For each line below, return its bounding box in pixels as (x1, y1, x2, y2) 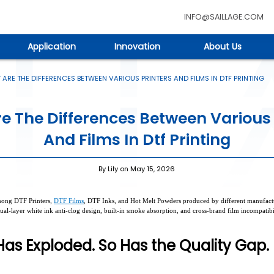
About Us (204, 40, 242, 53)
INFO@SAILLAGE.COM (183, 11, 264, 22)
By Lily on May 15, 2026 (98, 163, 176, 174)
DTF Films (54, 196, 84, 204)
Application (27, 40, 76, 53)
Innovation (114, 40, 160, 53)
